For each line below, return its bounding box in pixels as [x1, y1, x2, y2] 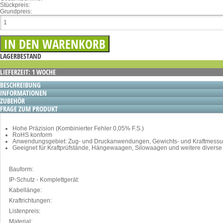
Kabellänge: [9, 186, 42, 194]
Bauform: [9, 165, 33, 173]
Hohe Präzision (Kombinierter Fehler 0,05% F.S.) [12, 124, 144, 132]
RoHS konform [12, 131, 52, 138]
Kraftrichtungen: [9, 197, 52, 204]
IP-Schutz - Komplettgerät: [9, 176, 79, 183]
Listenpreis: [9, 207, 40, 215]
